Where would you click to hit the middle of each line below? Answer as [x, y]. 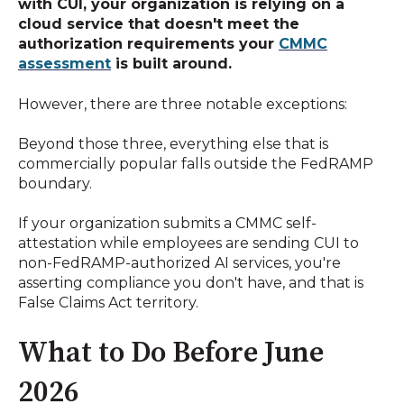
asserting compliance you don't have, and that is [191, 283]
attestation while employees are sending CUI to [188, 243]
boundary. [55, 184]
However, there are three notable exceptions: [183, 104]
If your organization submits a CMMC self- [167, 224]
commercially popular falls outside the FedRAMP [196, 164]
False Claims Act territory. [108, 303]
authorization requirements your [148, 44]
